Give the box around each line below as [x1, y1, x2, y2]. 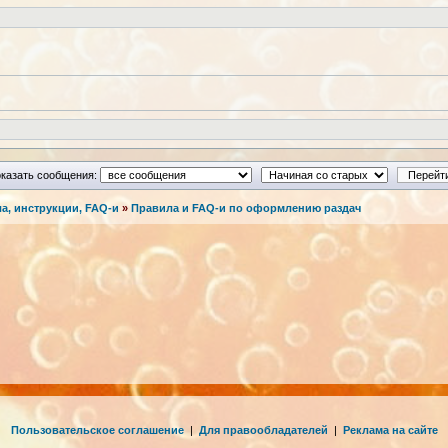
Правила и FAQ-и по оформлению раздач [131, 202, 361, 215]
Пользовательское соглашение [10, 424, 184, 436]
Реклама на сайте [342, 424, 438, 436]
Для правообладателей [198, 424, 328, 436]
